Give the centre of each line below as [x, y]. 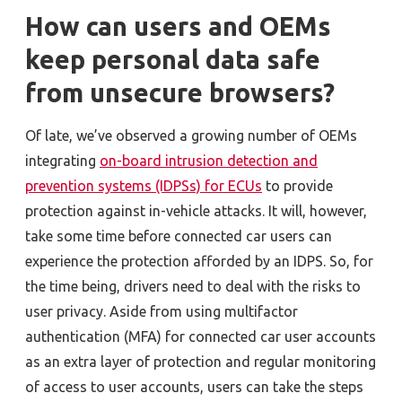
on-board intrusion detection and [209, 160]
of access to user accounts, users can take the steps [194, 386]
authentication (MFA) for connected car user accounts [201, 336]
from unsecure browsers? [180, 93]
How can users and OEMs [178, 26]
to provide [297, 185]
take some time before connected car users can [179, 236]
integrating [62, 160]
